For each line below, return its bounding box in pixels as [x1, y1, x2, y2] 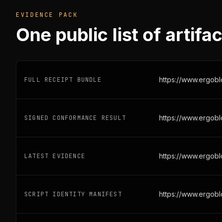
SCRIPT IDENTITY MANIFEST [24, 190, 122, 198]
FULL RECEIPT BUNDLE [24, 76, 102, 84]
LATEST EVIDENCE [24, 152, 85, 160]
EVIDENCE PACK [16, 11, 78, 19]
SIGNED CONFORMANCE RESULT [24, 114, 126, 122]
